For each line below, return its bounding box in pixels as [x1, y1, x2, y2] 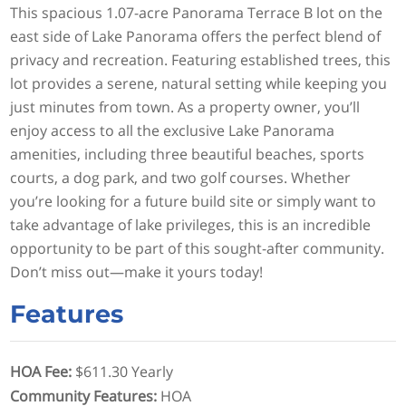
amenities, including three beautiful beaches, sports [10, 144, 365, 165]
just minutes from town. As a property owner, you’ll [10, 97, 361, 118]
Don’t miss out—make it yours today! [10, 262, 264, 283]
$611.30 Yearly [75, 362, 174, 382]
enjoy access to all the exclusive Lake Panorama [10, 121, 335, 141]
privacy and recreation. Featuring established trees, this [10, 50, 391, 71]
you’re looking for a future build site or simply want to [10, 191, 377, 212]
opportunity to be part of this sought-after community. [10, 238, 385, 259]
